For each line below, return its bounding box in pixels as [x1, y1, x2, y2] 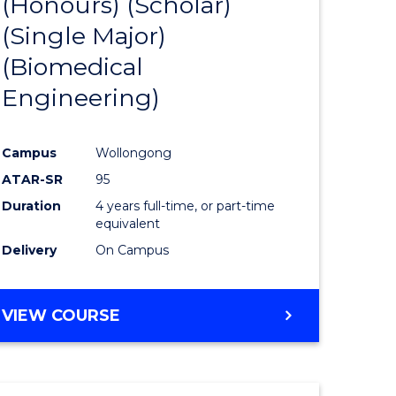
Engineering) [2, 83, 161, 113]
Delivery [2, 242, 57, 259]
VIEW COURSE [2, 306, 121, 326]
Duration [2, 198, 62, 215]
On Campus [95, 242, 170, 259]
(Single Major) [2, 21, 167, 51]
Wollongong [95, 145, 172, 162]
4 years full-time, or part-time [95, 198, 276, 215]
